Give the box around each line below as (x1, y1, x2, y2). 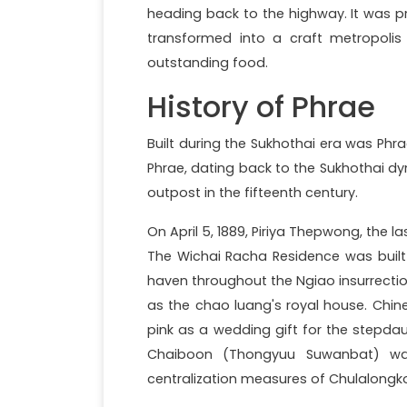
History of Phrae (147, 85, 375, 127)
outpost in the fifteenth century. (147, 183, 358, 202)
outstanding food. (147, 53, 268, 72)
